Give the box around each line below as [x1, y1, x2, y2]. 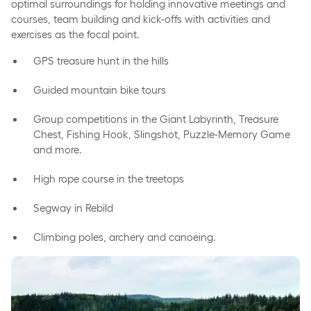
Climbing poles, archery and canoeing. [33, 231, 216, 243]
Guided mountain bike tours [33, 84, 166, 96]
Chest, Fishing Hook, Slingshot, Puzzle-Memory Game [33, 128, 290, 140]
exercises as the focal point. [11, 28, 140, 40]
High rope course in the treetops [33, 173, 184, 185]
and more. [33, 144, 82, 155]
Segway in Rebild [33, 202, 113, 214]
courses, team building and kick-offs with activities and [11, 13, 270, 25]
